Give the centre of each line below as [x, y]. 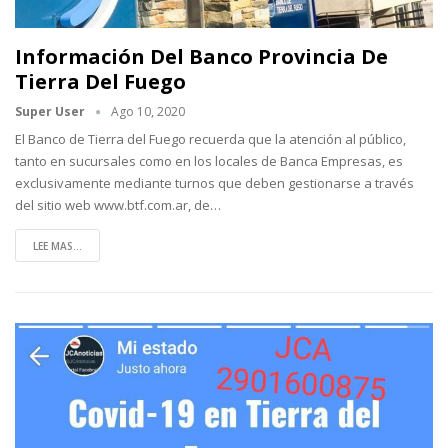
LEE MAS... [57, 246]
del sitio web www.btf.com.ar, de [112, 205]
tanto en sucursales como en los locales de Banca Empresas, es [209, 161]
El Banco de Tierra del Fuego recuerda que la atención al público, [210, 139]
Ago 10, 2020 [148, 112]
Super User [51, 112]
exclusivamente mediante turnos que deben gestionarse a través [214, 183]
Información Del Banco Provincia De [201, 57]
